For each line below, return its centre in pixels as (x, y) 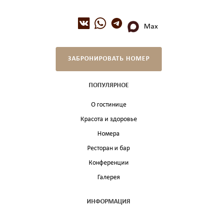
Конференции (108, 163)
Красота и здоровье (108, 120)
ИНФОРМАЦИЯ (108, 202)
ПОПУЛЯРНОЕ (108, 86)
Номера (108, 134)
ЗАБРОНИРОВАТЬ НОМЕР (108, 59)
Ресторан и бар (108, 149)
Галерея (108, 178)
